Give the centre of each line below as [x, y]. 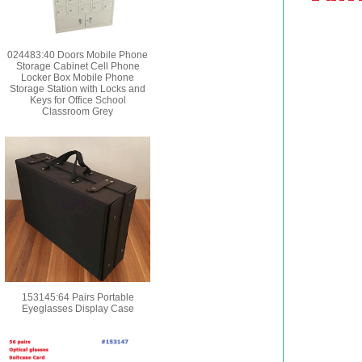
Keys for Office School [78, 100]
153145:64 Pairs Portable [78, 297]
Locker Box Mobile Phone [78, 78]
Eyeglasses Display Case [78, 309]
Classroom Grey [78, 112]
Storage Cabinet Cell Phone [78, 66]
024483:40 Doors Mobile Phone [78, 55]
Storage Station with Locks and [78, 89]
